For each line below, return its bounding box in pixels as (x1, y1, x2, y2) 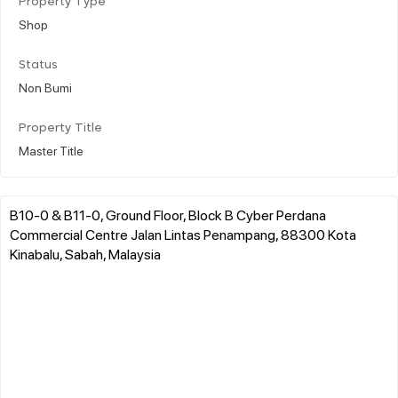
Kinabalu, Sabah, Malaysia (10, 243, 161, 263)
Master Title (19, 141, 84, 158)
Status (19, 59, 58, 71)
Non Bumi (19, 78, 72, 95)
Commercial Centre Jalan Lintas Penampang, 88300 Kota (10, 224, 356, 243)
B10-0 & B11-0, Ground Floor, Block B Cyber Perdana (10, 204, 326, 224)
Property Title (19, 122, 102, 134)
